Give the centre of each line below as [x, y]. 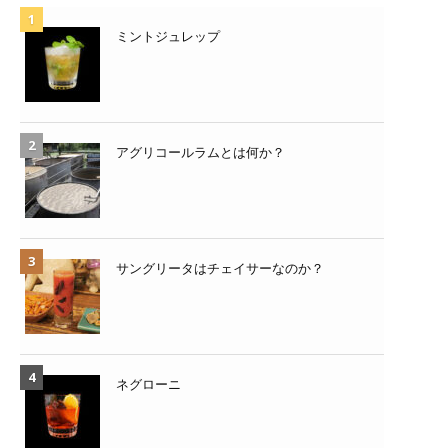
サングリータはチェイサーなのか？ [220, 268]
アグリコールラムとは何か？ [200, 152]
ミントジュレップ [168, 36]
